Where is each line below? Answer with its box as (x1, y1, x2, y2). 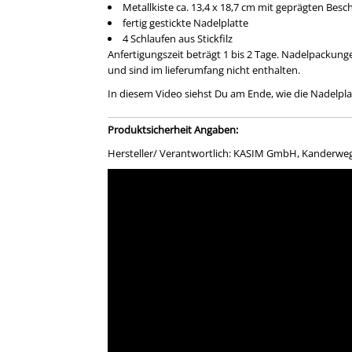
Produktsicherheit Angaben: (107, 123, 238, 137)
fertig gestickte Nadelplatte (122, 16, 248, 30)
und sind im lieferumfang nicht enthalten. (107, 63, 300, 77)
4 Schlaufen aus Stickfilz (122, 31, 233, 46)
